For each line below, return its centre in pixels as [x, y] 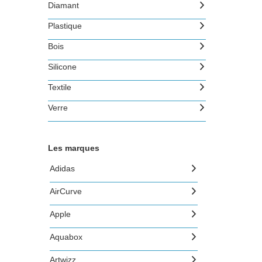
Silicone [62, 67]
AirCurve [65, 191]
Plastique [65, 26]
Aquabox [66, 237]
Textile [59, 87]
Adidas [62, 168]
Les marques [74, 148]
